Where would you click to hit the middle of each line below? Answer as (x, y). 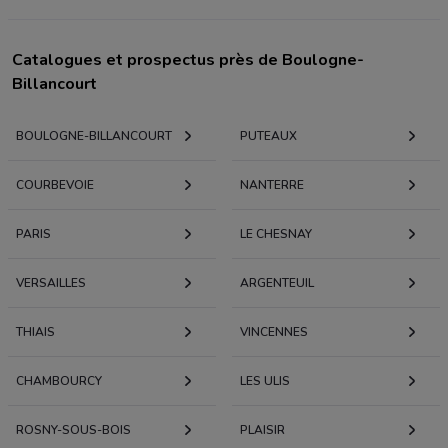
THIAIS (35, 331)
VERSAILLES (51, 282)
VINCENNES (274, 331)
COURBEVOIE (55, 184)
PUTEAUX (268, 135)
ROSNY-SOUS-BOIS (73, 429)
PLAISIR (262, 429)
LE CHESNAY (276, 233)
